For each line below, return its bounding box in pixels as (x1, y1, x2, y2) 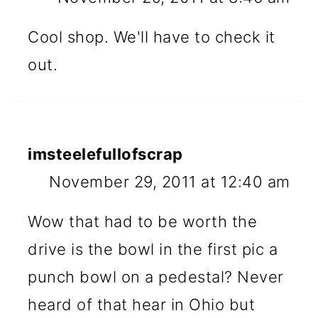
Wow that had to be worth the (28, 212, 258, 231)
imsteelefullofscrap (28, 144, 183, 163)
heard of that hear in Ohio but (28, 295, 256, 314)
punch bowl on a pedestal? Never (28, 267, 284, 286)
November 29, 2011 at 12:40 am (49, 172, 290, 191)
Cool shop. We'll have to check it (28, 27, 275, 46)
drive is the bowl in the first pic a (28, 239, 278, 258)
